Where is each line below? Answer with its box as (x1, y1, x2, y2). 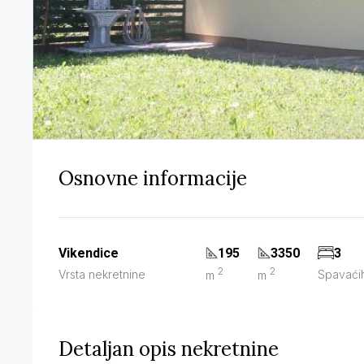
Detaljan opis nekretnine (58, 336, 279, 362)
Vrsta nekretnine (58, 267, 145, 282)
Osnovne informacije (58, 165, 247, 191)
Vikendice (58, 245, 119, 261)
